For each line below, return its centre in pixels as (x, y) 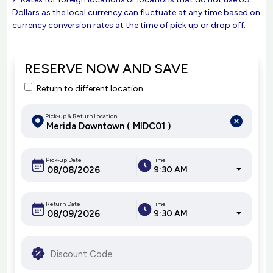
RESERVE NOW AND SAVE (106, 69)
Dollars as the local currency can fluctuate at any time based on (136, 12)
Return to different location (90, 89)
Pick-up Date (64, 160)
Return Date (63, 204)
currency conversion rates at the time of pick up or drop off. (129, 25)
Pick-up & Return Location (81, 116)
